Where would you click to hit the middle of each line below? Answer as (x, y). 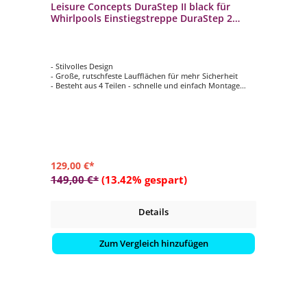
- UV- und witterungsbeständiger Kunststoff (128, 95)
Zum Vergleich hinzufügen (153, 243)
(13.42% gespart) (144, 179)
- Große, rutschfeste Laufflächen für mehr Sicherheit (144, 75)
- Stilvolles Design (82, 66)
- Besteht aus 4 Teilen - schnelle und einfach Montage (145, 85)
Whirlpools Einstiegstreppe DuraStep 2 (141, 18)
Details (153, 211)
